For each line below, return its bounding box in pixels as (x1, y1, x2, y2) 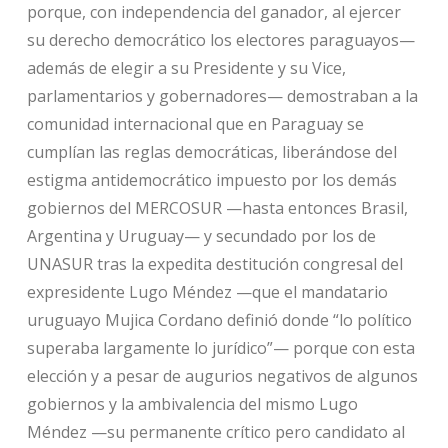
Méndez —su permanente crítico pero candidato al (26, 420, 405, 443)
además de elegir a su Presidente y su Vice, (26, 56, 346, 79)
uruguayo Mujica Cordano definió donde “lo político (26, 308, 412, 331)
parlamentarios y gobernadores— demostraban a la (26, 84, 418, 107)
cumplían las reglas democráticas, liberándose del (26, 140, 397, 163)
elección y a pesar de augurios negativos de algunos (26, 364, 418, 387)
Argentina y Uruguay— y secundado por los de (26, 224, 376, 247)
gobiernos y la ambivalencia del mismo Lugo (26, 392, 358, 415)
